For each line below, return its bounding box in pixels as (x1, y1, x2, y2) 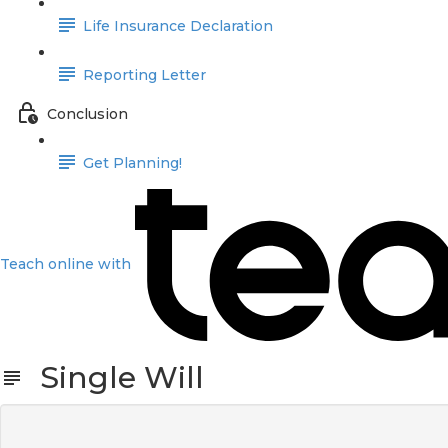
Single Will (24, 359, 204, 396)
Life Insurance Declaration (83, 17, 273, 36)
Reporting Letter (83, 66, 206, 85)
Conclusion (47, 105, 128, 124)
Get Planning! (83, 154, 182, 173)
